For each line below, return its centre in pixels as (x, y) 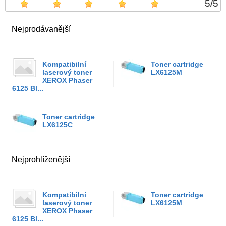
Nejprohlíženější (41, 160)
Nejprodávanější (41, 29)
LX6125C (58, 125)
